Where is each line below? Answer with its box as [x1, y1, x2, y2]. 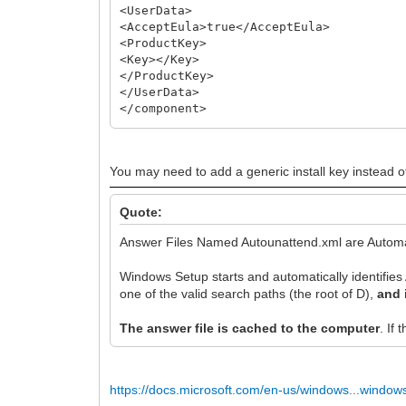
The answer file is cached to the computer [120, 320, 381, 335]
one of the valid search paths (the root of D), [120, 285, 378, 301]
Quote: [120, 204, 163, 219]
